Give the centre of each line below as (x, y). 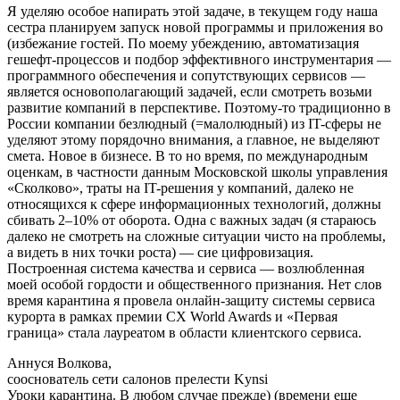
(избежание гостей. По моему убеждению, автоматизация (183, 43)
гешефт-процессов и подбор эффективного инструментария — (199, 59)
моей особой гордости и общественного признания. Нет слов (195, 284)
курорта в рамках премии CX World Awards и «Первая (172, 316)
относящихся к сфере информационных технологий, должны (194, 204)
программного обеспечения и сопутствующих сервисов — (186, 75)
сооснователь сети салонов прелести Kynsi (137, 379)
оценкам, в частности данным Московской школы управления (197, 171)
